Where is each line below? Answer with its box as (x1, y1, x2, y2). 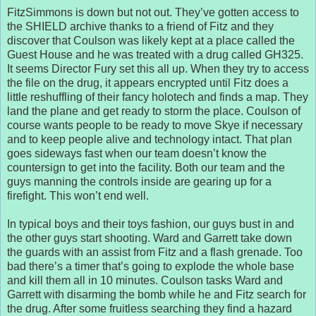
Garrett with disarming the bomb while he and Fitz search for (7, 288, 306, 300)
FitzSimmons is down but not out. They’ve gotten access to (7, 6, 299, 18)
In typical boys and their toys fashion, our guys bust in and (7, 217, 294, 230)
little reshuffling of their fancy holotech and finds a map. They (7, 90, 308, 103)
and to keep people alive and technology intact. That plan (7, 133, 292, 145)
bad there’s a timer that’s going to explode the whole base (7, 260, 294, 272)
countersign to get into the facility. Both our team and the (7, 161, 285, 174)
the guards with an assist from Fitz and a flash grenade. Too (7, 245, 303, 258)
